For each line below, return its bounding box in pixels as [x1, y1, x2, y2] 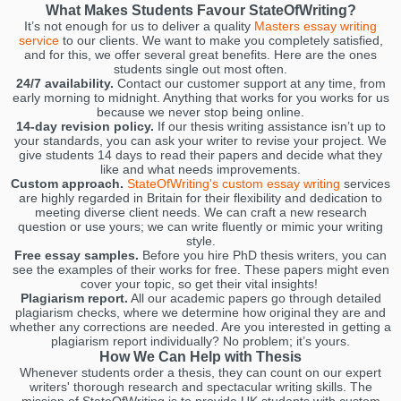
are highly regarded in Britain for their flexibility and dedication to [19, 191, 382, 205]
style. [185, 234, 216, 248]
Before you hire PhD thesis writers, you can [139, 248, 387, 262]
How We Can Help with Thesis [99, 348, 302, 364]
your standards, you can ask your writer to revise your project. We [14, 133, 387, 148]
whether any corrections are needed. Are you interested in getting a [10, 320, 391, 334]
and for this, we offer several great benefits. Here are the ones [24, 47, 377, 62]
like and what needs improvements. [100, 162, 301, 176]
